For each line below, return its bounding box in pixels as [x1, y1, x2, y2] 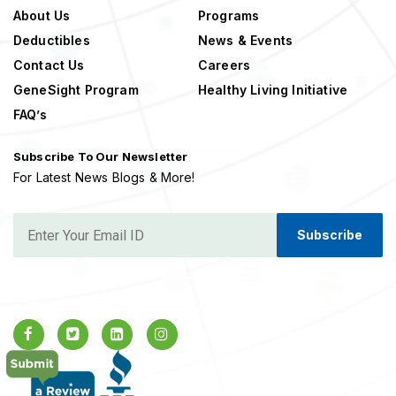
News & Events [198, 33, 293, 49]
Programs [198, 8, 260, 24]
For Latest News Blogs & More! [13, 170, 195, 186]
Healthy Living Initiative [198, 82, 347, 98]
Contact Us [13, 57, 85, 73]
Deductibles [13, 33, 90, 49]
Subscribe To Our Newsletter [13, 149, 188, 164]
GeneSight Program [13, 82, 139, 98]
